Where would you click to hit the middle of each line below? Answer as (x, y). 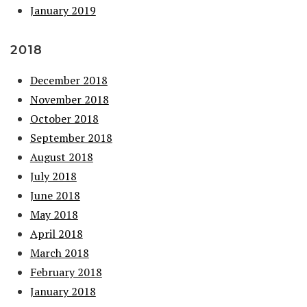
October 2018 (64, 118)
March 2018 (59, 253)
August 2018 (61, 157)
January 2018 (63, 291)
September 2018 (71, 137)
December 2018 (69, 80)
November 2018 (69, 99)
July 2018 (53, 176)
